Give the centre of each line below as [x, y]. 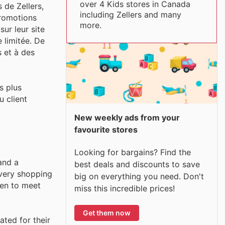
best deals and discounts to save [137, 164]
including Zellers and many [130, 15]
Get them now [107, 212]
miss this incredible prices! [125, 188]
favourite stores [106, 130]
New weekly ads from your [127, 118]
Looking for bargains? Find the [133, 152]
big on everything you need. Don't [139, 176]
